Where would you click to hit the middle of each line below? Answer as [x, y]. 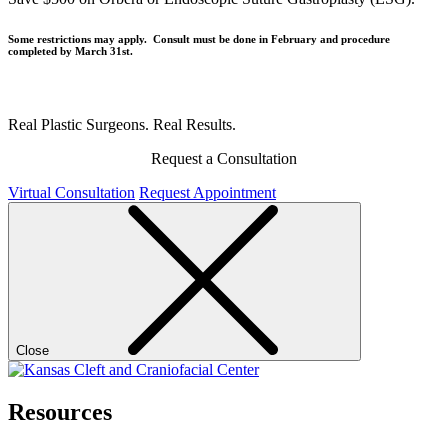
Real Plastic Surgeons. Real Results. [122, 124]
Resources [60, 411]
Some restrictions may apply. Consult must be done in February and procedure [199, 38]
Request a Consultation [224, 158]
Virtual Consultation [71, 192]
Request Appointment [207, 192]
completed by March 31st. [70, 50]
